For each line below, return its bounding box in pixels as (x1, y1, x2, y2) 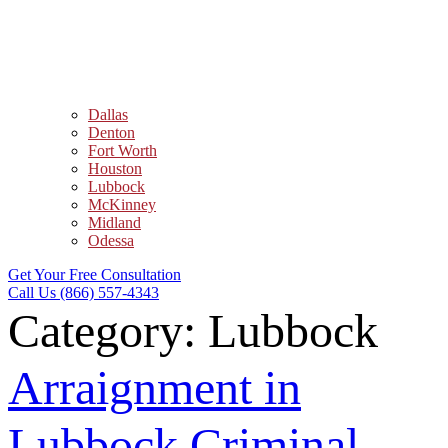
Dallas (88, 106, 128, 123)
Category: (8, 304, 208, 357)
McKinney (88, 196, 156, 213)
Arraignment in (8, 361, 301, 414)
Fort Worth (88, 142, 157, 159)
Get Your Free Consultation (8, 266, 181, 283)
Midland (88, 214, 141, 231)
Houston (88, 160, 142, 177)
